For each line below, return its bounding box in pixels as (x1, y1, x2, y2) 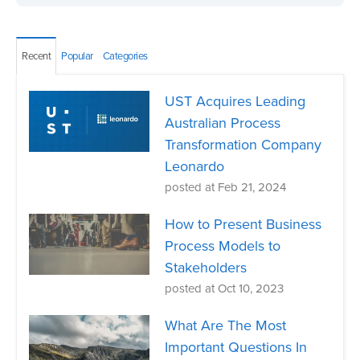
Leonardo (165, 157, 225, 176)
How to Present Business (165, 215, 322, 234)
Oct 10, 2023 (218, 281, 284, 297)
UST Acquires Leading (165, 92, 306, 111)
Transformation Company (165, 136, 322, 154)
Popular (61, 50, 93, 63)
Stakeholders (165, 259, 247, 277)
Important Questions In (165, 338, 308, 357)
